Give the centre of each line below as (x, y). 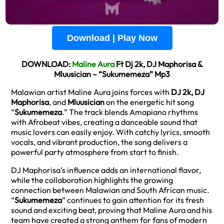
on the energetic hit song (149, 102)
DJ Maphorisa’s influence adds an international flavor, (106, 170)
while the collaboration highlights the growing (92, 180)
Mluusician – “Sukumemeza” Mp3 (112, 74)
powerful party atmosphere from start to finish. (95, 152)
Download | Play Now (112, 38)
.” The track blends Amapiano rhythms (130, 112)
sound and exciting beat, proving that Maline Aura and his (111, 210)
